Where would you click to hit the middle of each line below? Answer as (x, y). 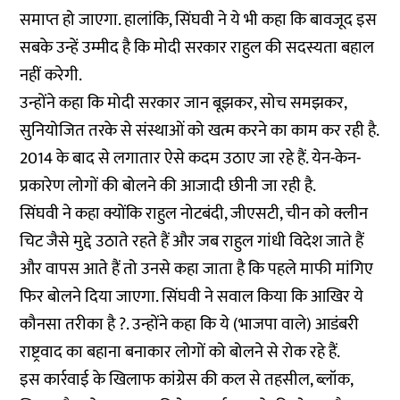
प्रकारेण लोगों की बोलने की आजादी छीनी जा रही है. (170, 186)
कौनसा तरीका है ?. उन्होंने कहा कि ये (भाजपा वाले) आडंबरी (190, 325)
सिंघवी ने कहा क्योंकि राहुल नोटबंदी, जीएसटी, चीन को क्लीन (194, 214)
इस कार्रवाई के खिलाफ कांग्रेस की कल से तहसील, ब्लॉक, (187, 380)
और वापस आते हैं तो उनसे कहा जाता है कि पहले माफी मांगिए (197, 269)
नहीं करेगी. (55, 75)
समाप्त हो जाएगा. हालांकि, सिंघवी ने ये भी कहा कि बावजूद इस (199, 20)
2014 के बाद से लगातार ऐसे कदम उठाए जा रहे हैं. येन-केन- (191, 158)
